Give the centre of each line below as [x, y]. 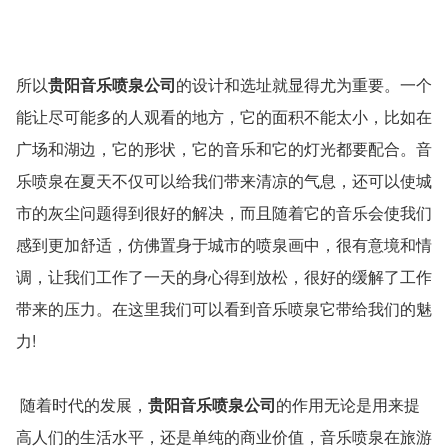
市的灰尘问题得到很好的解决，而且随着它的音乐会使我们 [223, 213]
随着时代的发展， [81, 405]
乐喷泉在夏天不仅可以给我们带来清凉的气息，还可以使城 [223, 181]
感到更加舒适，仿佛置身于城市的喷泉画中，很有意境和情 [223, 245]
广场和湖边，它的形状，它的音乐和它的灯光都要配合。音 [223, 149]
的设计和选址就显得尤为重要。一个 [303, 85]
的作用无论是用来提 [347, 405]
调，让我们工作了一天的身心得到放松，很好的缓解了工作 [223, 277]
